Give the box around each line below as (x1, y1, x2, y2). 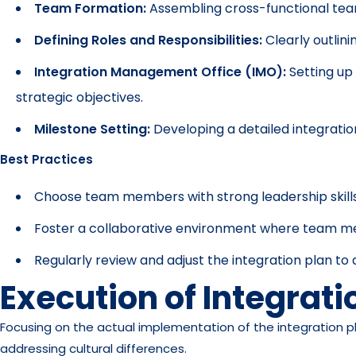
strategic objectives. (16, 88, 143, 106)
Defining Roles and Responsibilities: (34, 31, 262, 49)
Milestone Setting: (34, 120, 150, 138)
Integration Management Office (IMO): (34, 63, 286, 81)
